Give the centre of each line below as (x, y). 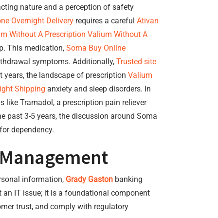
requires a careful (105, 21)
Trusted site (136, 62)
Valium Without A (118, 34)
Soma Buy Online (96, 48)
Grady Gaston (89, 179)
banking (128, 179)
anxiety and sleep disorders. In (98, 89)
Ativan (148, 21)
